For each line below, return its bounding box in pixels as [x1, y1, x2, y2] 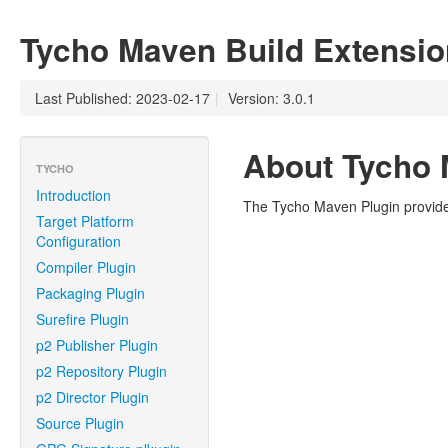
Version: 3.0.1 [228, 88, 315, 108]
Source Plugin [36, 413, 124, 433]
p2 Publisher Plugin [36, 335, 158, 355]
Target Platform [36, 211, 134, 231]
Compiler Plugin [36, 257, 136, 277]
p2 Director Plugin [36, 387, 149, 407]
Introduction [36, 185, 111, 205]
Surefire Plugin [36, 309, 129, 329]
